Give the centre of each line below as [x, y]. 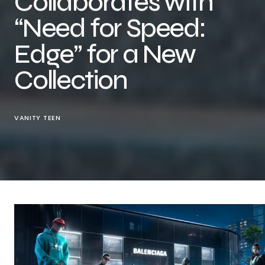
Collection [71, 80]
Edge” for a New [105, 54]
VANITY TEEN [38, 118]
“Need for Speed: [110, 28]
